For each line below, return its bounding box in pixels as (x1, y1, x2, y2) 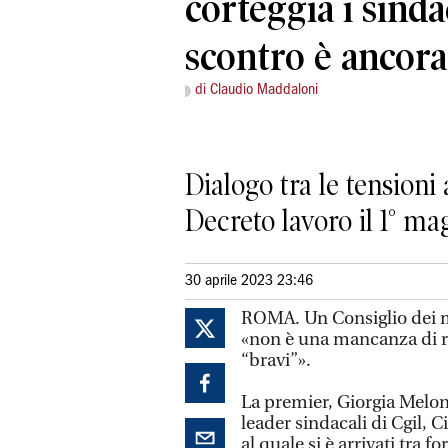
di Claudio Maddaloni (195, 83, 318, 98)
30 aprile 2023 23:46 (185, 273, 313, 288)
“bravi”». (241, 349, 311, 371)
